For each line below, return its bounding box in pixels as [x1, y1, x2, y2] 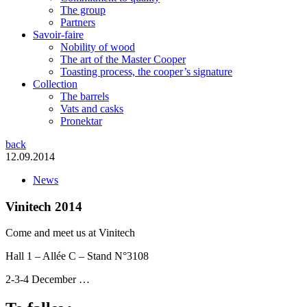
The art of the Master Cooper [60, 53, 186, 65]
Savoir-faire [33, 29, 84, 40]
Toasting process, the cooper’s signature [60, 66, 232, 77]
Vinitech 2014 [5, 199, 82, 214]
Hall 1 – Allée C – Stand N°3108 [5, 250, 149, 262]
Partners [60, 16, 95, 28]
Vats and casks [60, 103, 123, 114]
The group [60, 4, 106, 16]
